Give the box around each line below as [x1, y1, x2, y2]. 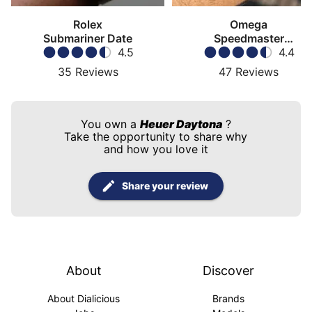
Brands [212, 292, 244, 305]
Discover [203, 263, 254, 279]
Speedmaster [213, 31, 284, 46]
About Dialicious [47, 292, 120, 305]
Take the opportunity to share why [64, 130, 248, 144]
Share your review [122, 180, 208, 192]
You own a [80, 117, 140, 132]
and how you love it [103, 142, 208, 157]
